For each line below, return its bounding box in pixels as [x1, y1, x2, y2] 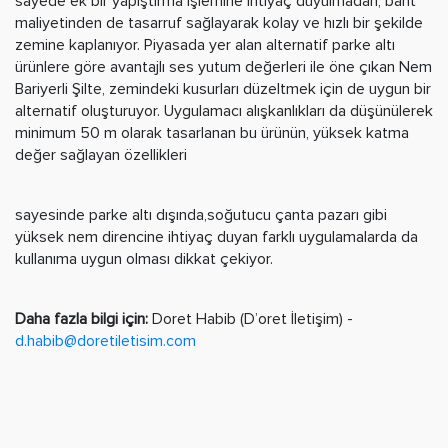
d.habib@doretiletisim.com [15, 330, 200, 351]
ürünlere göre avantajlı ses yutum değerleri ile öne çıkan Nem [15, 56, 432, 77]
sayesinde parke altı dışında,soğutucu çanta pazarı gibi [15, 204, 387, 225]
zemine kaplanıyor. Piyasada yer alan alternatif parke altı [15, 34, 395, 55]
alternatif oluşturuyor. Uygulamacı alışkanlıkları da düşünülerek [15, 100, 433, 121]
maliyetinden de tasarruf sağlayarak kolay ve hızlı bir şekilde [15, 12, 423, 33]
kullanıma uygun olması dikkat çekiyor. [15, 248, 273, 269]
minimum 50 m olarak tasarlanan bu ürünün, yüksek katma [15, 122, 409, 143]
